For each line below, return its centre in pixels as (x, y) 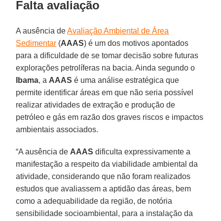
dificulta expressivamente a (142, 151)
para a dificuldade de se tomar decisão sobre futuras (107, 55)
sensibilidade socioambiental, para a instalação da (105, 213)
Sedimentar (36, 43)
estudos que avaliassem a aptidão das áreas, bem (104, 188)
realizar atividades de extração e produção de (96, 105)
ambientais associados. (57, 129)
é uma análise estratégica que (126, 80)
